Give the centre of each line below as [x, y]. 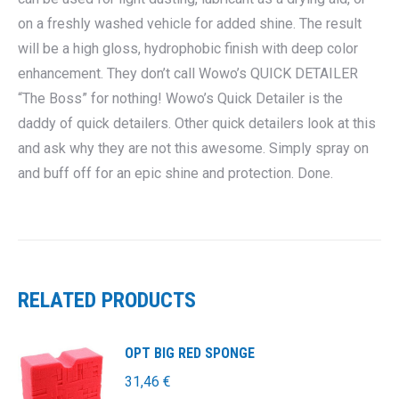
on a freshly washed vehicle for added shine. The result [190, 24]
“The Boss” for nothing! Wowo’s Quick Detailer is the [180, 98]
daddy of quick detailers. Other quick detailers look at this [197, 123]
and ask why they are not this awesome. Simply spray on [193, 148]
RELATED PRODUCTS [107, 300]
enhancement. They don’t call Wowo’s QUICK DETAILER [188, 73]
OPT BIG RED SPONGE [190, 353]
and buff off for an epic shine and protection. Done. [175, 173]
